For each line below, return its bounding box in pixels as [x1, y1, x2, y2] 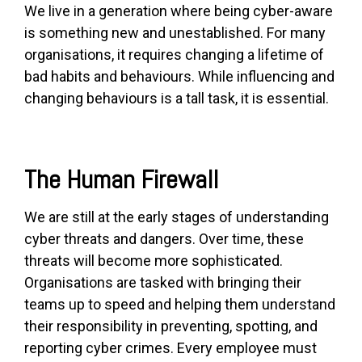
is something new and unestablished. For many [24, 24, 326, 42]
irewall [154, 163, 218, 196]
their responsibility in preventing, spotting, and [24, 318, 318, 335]
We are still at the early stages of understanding [24, 208, 329, 226]
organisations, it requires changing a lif [24, 46, 270, 64]
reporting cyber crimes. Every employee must [24, 339, 317, 357]
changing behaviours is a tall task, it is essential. [24, 90, 329, 107]
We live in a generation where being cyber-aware [24, 2, 333, 20]
